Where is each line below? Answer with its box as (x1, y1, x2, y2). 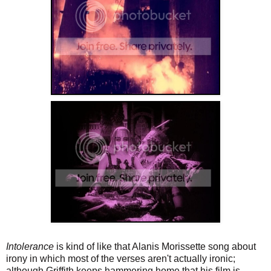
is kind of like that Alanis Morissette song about (54, 241, 256, 252)
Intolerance (6, 241, 54, 252)
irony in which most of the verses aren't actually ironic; (6, 253, 235, 264)
